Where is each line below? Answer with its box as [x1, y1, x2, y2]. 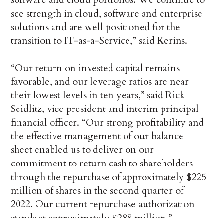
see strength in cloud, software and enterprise [11, 7, 203, 20]
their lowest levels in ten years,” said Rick [11, 89, 185, 102]
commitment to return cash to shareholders [11, 157, 193, 170]
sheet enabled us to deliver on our [11, 143, 154, 157]
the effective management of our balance [11, 129, 184, 143]
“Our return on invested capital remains [11, 61, 180, 75]
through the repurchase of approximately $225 [11, 170, 207, 184]
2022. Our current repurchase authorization [11, 198, 195, 211]
